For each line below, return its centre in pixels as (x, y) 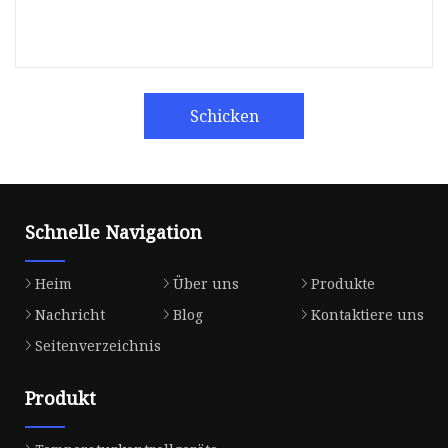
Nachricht (70, 314)
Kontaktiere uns (367, 314)
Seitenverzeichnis (98, 345)
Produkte (342, 283)
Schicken (224, 115)
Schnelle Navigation (113, 231)
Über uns (205, 283)
